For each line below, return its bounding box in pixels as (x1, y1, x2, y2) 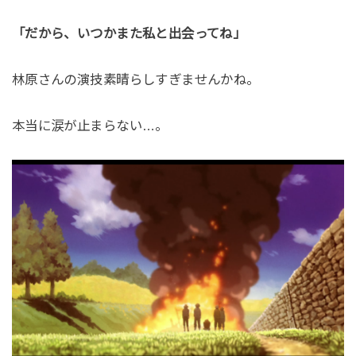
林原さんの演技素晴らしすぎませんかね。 (11, 72, 260, 87)
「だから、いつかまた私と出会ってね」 (11, 25, 246, 41)
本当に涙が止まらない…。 (11, 118, 168, 133)
